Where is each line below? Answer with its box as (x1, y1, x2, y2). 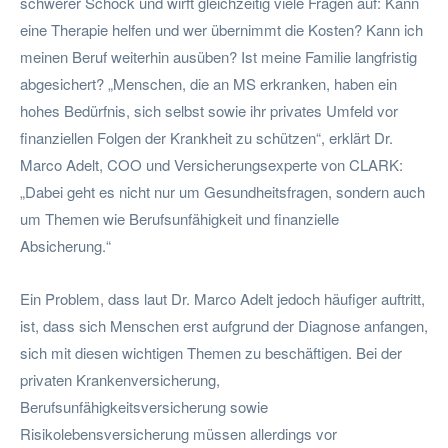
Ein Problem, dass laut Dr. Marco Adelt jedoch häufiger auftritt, (20, 287, 425, 309)
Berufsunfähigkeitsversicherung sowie (20, 395, 268, 417)
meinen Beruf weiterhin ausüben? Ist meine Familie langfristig (20, 45, 417, 67)
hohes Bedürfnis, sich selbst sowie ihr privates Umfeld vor (20, 99, 398, 121)
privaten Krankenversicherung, (20, 368, 220, 390)
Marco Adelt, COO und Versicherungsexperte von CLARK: (20, 153, 403, 175)
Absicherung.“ (20, 234, 111, 256)
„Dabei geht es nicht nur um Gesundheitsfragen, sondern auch (20, 180, 425, 202)
